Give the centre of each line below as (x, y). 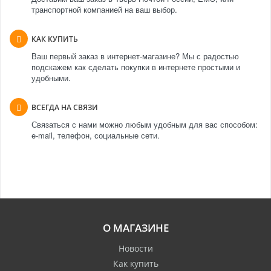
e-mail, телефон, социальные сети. (96, 135)
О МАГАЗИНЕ (135, 227)
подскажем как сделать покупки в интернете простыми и (136, 67)
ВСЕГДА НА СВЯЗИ (65, 107)
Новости (135, 248)
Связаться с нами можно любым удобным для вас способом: (145, 124)
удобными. (51, 77)
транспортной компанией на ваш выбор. (104, 9)
